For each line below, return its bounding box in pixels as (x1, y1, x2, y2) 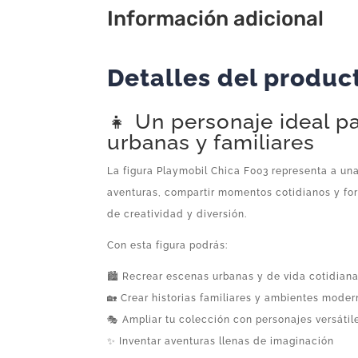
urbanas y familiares (107, 129, 316, 154)
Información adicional (107, 6, 324, 32)
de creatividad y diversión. (107, 208, 248, 220)
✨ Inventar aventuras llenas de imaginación (107, 335, 335, 347)
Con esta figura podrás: (107, 239, 229, 251)
